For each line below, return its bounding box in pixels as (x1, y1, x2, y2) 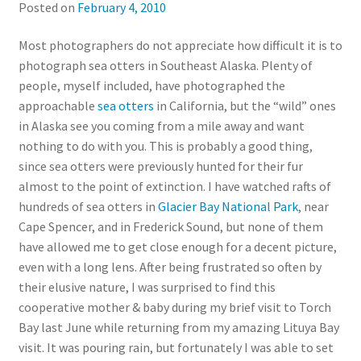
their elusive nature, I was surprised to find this (18, 279, 276, 296)
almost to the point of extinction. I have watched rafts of (18, 178, 331, 195)
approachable (18, 98, 98, 114)
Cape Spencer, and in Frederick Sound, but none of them (18, 218, 323, 235)
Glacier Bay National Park (157, 198, 298, 215)
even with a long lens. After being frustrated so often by (18, 259, 322, 276)
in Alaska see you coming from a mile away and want (18, 118, 305, 135)
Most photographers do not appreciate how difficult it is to (18, 37, 342, 54)
